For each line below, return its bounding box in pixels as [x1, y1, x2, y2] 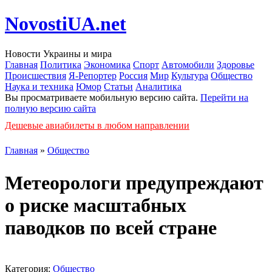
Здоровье [217, 59, 254, 70]
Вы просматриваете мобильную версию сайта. [5, 92, 200, 103]
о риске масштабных [5, 194, 186, 217]
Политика [40, 59, 81, 70]
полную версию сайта [5, 103, 96, 114]
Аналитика [135, 81, 182, 92]
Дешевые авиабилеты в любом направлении [5, 120, 189, 131]
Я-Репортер [69, 70, 117, 81]
